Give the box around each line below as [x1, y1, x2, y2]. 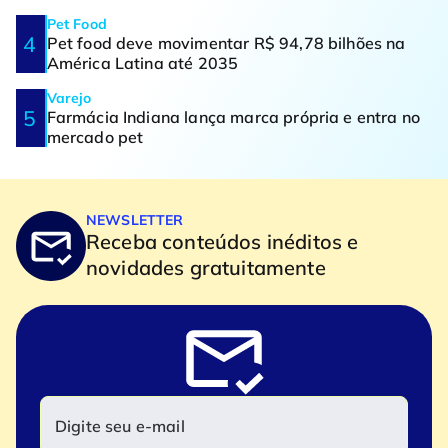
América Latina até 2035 [46, 53, 239, 74]
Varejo [46, 89, 92, 108]
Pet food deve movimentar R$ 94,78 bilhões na [46, 33, 406, 54]
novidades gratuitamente [86, 255, 326, 281]
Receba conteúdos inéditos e [86, 229, 359, 255]
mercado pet [46, 127, 144, 148]
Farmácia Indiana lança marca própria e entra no [46, 107, 421, 128]
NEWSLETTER [86, 211, 184, 230]
